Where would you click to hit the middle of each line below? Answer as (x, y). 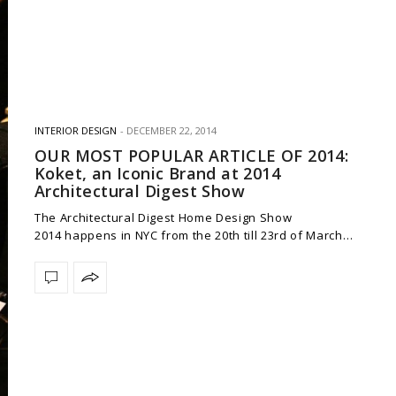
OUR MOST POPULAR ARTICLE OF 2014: (192, 155)
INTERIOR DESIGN (76, 130)
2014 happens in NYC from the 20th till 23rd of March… (194, 235)
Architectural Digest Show (140, 190)
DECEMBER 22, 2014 (171, 130)
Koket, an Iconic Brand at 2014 (157, 173)
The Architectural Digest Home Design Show (164, 217)
